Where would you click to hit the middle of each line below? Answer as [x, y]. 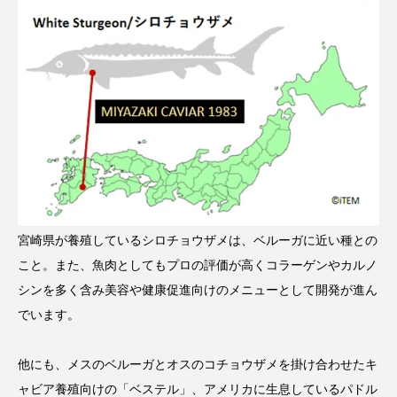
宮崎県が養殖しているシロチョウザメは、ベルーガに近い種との [198, 241]
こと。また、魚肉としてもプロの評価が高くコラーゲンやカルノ [198, 265]
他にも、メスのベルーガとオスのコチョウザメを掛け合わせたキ [198, 365]
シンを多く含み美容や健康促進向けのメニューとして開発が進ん [198, 290]
